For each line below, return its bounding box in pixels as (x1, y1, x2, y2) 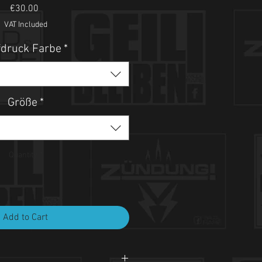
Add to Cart (3, 212, 48, 223)
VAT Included (4, 20, 47, 30)
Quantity (8, 150, 37, 160)
